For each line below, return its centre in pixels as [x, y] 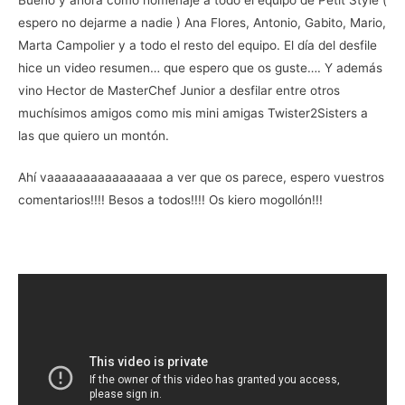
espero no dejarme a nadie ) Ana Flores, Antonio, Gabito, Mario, [202, 22]
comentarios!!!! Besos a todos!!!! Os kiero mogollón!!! [170, 200]
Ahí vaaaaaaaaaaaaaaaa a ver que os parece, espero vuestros [201, 178]
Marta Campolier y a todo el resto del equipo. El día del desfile [198, 45]
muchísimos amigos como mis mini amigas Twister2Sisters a [193, 113]
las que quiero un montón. [94, 135]
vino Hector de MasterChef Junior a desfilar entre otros [179, 90]
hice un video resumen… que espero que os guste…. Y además [200, 67]
